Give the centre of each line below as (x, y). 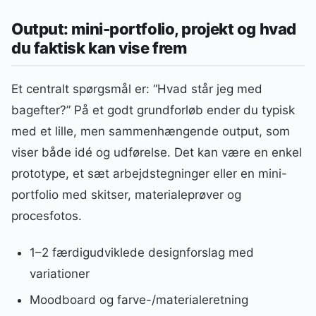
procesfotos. (47, 215)
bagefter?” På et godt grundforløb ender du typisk (153, 110)
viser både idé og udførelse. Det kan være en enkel (157, 152)
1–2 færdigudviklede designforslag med (141, 252)
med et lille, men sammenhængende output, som (151, 131)
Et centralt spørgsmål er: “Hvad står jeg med (137, 89)
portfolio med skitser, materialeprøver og (126, 194)
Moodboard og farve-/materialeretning (139, 299)
